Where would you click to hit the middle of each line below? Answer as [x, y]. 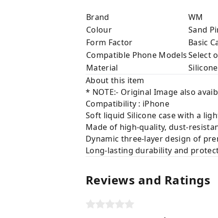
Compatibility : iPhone [129, 103]
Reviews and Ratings [148, 180]
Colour [99, 29]
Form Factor [109, 42]
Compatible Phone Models [137, 55]
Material [102, 67]
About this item [115, 80]
